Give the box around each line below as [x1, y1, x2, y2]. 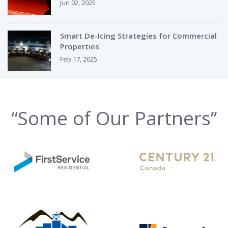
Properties [60, 41, 99, 52]
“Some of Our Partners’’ [11, 105, 217, 131]
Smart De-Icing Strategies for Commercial [60, 31, 217, 41]
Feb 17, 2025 [60, 54, 97, 64]
